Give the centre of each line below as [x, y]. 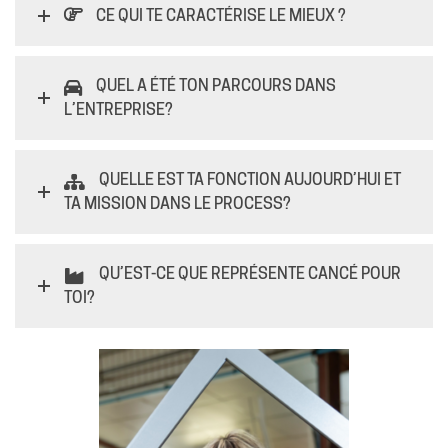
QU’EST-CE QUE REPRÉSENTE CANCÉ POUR [250, 273]
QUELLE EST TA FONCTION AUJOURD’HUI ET [250, 179]
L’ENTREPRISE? [118, 109]
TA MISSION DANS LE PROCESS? [177, 203]
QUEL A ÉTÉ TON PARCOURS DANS [216, 85]
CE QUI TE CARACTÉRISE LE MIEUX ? [221, 15]
